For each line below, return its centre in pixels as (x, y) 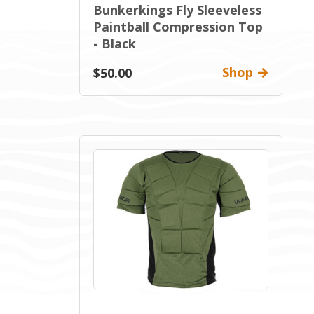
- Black (115, 43)
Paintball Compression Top (178, 27)
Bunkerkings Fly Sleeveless (177, 10)
